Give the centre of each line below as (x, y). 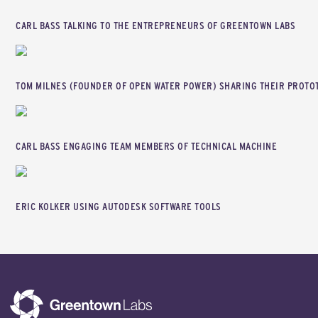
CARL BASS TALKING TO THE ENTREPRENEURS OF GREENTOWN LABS (156, 26)
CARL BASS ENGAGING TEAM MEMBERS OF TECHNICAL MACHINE (147, 147)
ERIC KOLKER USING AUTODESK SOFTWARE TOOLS (119, 207)
